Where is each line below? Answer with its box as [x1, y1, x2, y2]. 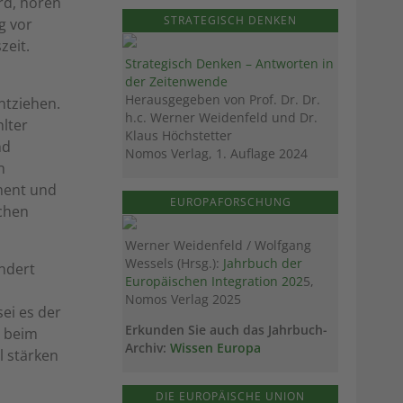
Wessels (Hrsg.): [125, 255, 223, 273]
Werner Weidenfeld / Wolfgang [125, 237, 311, 255]
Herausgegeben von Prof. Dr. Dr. [125, 91, 320, 109]
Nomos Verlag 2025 [125, 291, 241, 309]
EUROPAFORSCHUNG [169, 194, 291, 210]
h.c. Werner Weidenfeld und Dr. [125, 109, 318, 127]
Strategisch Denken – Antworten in [125, 55, 334, 73]
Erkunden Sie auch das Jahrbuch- [125, 321, 327, 339]
